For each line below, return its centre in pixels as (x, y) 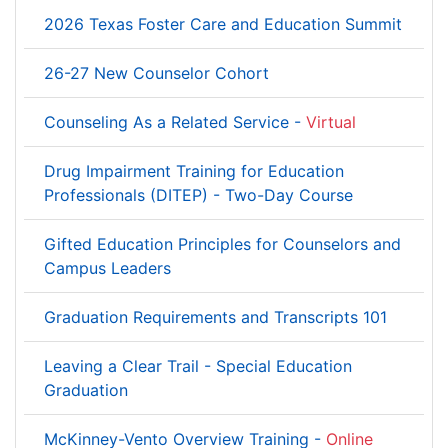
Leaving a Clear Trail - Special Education (198, 366)
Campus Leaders (107, 268)
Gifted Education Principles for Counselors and (222, 244)
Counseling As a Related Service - (175, 122)
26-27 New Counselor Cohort (156, 73)
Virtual (331, 122)
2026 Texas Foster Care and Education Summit (223, 24)
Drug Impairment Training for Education (194, 171)
